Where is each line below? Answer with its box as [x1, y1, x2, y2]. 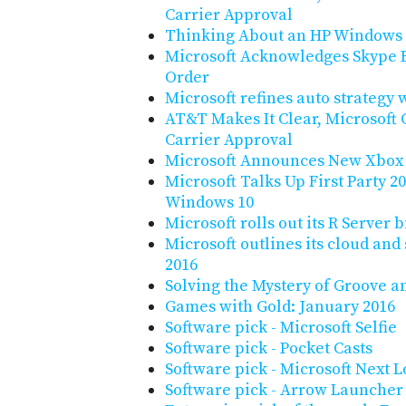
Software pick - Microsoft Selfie [165, 317, 397, 339]
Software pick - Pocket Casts [165, 338, 372, 360]
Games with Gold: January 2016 [165, 296, 395, 318]
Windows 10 [165, 192, 254, 214]
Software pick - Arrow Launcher [165, 380, 403, 401]
